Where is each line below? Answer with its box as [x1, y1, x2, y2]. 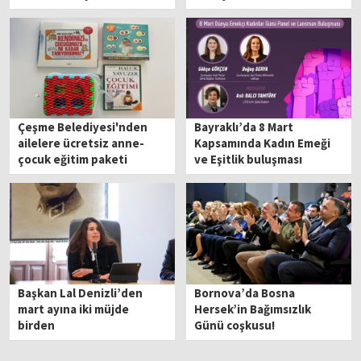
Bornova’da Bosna [194, 284, 296, 301]
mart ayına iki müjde [18, 301, 130, 317]
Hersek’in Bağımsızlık [194, 301, 312, 317]
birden [18, 317, 56, 333]
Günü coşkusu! [194, 317, 276, 333]
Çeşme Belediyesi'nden [18, 119, 148, 135]
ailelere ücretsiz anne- [18, 135, 145, 151]
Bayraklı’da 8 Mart [194, 119, 294, 135]
